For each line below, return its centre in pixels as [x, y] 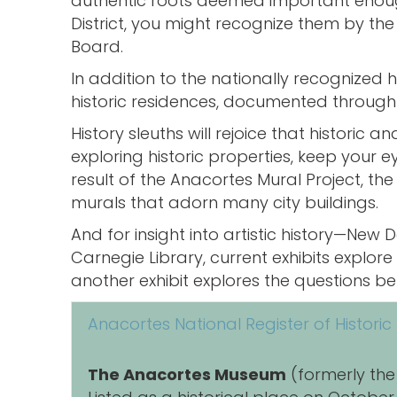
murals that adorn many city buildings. [225, 203]
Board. [97, 47]
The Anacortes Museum [187, 375]
